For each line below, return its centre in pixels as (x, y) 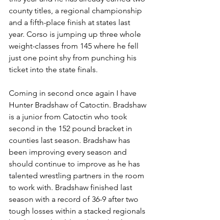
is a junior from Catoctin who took (69, 116)
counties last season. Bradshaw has (70, 140)
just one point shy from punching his (74, 57)
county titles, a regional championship (76, 10)
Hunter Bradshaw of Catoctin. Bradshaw (79, 105)
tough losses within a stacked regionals (78, 211)
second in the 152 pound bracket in (71, 128)
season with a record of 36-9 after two (75, 199)
